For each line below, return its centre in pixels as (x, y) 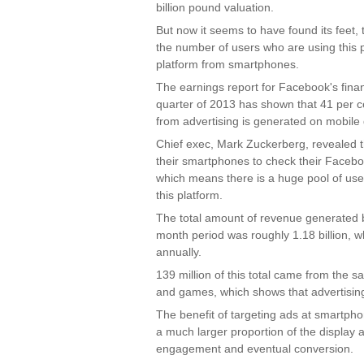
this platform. (189, 195)
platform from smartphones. (227, 64)
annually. (179, 252)
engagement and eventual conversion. (255, 349)
